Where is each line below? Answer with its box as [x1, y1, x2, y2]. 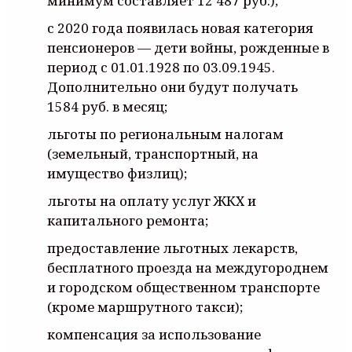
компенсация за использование [47, 324, 261, 343]
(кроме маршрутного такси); [47, 297, 243, 316]
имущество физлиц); [47, 163, 187, 182]
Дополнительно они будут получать [47, 77, 298, 96]
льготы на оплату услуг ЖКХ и [47, 191, 256, 210]
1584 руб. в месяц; [47, 97, 167, 115]
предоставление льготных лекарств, [47, 238, 298, 257]
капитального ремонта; [47, 211, 208, 229]
